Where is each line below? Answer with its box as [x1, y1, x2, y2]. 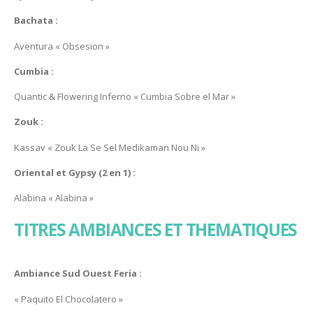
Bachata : [14, 14, 58, 27]
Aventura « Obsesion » [14, 39, 110, 52]
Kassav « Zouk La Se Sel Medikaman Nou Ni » [14, 140, 205, 154]
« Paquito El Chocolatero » [14, 292, 123, 305]
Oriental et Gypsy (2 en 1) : [14, 166, 136, 179]
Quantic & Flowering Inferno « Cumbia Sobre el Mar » [14, 90, 235, 103]
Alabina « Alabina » [14, 191, 94, 205]
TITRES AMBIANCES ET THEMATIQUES [14, 218, 298, 242]
